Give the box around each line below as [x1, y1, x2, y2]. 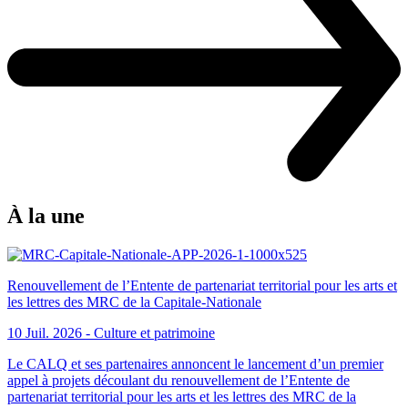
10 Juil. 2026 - [7, 324, 94, 341]
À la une [7, 203, 85, 228]
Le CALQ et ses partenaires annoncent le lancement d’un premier [7, 355, 383, 372]
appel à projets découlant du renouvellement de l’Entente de [7, 372, 350, 388]
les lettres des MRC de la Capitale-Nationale [7, 293, 261, 310]
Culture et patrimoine [94, 324, 215, 341]
